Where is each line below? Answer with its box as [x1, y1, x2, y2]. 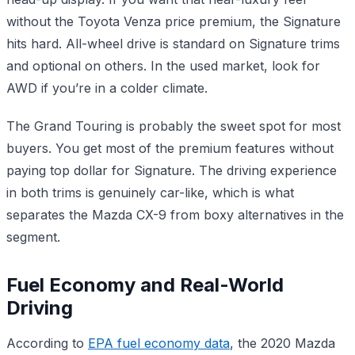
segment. [6, 228, 60, 245]
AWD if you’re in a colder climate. [6, 79, 208, 96]
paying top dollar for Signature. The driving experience [6, 162, 337, 178]
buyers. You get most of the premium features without [6, 139, 334, 156]
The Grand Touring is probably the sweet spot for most [6, 117, 341, 134]
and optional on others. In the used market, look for [6, 57, 320, 74]
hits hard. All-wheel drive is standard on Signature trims [6, 35, 340, 52]
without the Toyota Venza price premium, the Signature [6, 13, 341, 29]
